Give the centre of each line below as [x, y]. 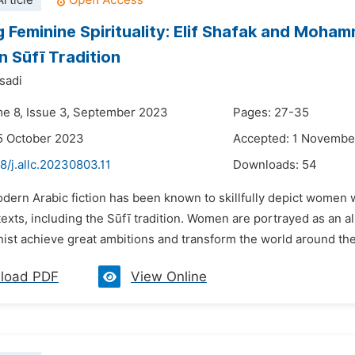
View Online [169, 277]
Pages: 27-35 [271, 113]
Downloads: [267, 165]
